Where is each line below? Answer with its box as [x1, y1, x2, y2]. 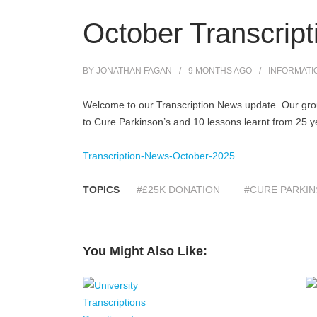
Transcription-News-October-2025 [83, 149, 235, 161]
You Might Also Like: [83, 243, 207, 258]
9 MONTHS [188, 65, 232, 76]
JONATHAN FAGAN [96, 65, 172, 76]
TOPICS [83, 183, 120, 195]
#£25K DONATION [137, 183, 220, 195]
